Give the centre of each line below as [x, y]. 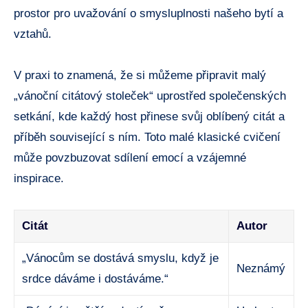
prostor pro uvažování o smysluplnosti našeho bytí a [148, 13]
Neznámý [261, 268]
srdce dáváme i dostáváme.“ [96, 278]
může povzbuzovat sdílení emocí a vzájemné [130, 157]
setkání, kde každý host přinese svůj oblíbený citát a [149, 116]
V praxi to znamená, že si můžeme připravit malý [140, 75]
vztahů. [33, 34]
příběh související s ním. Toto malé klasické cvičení [147, 137]
